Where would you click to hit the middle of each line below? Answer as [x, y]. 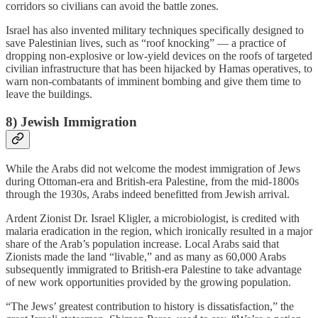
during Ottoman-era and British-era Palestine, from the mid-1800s [152, 181]
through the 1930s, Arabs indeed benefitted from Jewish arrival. [148, 194]
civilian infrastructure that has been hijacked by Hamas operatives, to [159, 69]
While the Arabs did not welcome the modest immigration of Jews [153, 168]
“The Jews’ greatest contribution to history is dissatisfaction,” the [150, 306]
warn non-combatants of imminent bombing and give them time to [153, 82]
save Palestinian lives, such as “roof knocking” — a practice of [146, 43]
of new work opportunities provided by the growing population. [148, 282]
